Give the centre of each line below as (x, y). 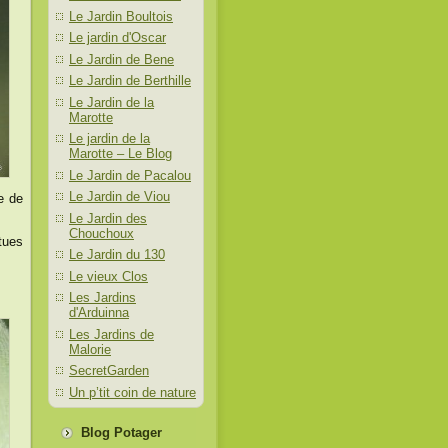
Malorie (90, 349)
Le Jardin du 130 (117, 254)
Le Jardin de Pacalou (130, 175)
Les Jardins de (111, 334)
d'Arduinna (99, 312)
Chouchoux (101, 233)
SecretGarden (109, 370)
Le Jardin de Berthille (130, 80)
